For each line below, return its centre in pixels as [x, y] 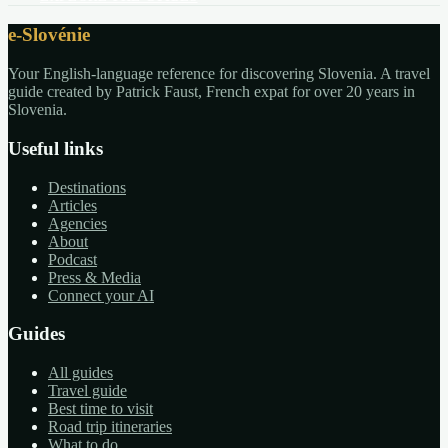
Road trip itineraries [110, 427]
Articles [72, 205]
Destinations [87, 187]
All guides [80, 373]
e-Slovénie [49, 35]
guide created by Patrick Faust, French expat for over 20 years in [211, 92]
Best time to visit [100, 409]
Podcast [72, 259]
